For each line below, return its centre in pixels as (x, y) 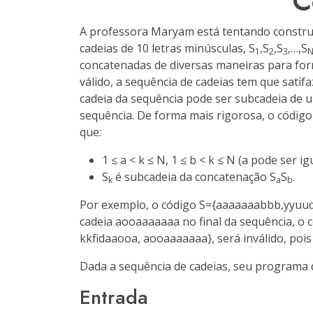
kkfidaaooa (109, 238)
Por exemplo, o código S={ (148, 205)
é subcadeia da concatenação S (194, 177)
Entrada (114, 297)
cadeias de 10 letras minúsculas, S (167, 48)
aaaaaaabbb (248, 205)
